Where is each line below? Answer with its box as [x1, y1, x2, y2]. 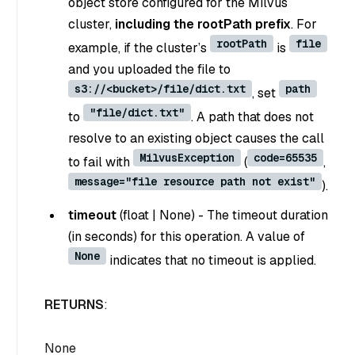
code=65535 [254, 150, 317, 165]
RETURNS [44, 296, 104, 313]
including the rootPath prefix [115, 15, 291, 32]
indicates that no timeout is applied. [106, 251, 316, 269]
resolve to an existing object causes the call [68, 129, 324, 147]
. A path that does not [191, 108, 314, 125]
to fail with [68, 153, 133, 170]
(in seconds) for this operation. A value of [68, 227, 305, 245]
